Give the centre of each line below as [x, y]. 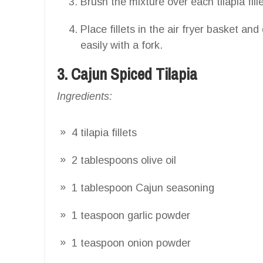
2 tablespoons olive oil [124, 160]
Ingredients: [85, 96]
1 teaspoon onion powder [131, 243]
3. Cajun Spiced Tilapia [127, 74]
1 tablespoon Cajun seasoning [143, 188]
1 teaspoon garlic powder [131, 215]
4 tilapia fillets [104, 132]
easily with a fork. [122, 45]
